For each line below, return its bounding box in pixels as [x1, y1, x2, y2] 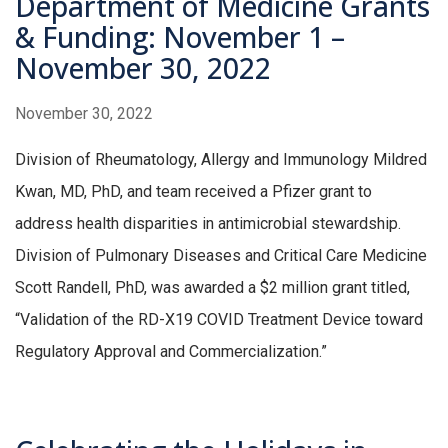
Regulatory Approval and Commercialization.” [15, 342, 327, 362]
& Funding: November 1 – [15, 18, 345, 57]
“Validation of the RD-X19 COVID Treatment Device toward [15, 310, 423, 330]
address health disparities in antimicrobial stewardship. [15, 214, 401, 234]
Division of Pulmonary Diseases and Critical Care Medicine [15, 246, 427, 266]
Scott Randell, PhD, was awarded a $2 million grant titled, [15, 278, 410, 298]
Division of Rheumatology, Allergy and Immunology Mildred [15, 150, 427, 170]
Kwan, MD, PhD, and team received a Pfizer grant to [15, 182, 372, 202]
